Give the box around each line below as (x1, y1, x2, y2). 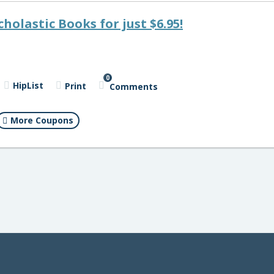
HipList (12, 80, 43, 92)
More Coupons (10, 114, 73, 127)
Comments (109, 80, 158, 92)
